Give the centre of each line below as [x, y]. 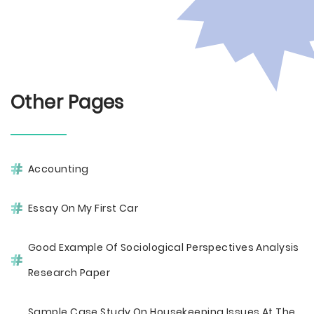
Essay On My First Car [83, 208]
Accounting [59, 169]
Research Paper [69, 273]
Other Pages [67, 102]
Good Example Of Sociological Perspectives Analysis [164, 247]
